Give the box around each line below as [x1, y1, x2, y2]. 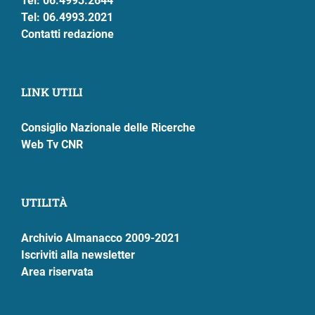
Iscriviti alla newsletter [21, 247, 135, 262]
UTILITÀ [21, 194, 67, 210]
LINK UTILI [21, 84, 83, 99]
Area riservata [21, 264, 94, 278]
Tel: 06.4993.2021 [21, 10, 113, 24]
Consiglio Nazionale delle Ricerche [21, 120, 195, 134]
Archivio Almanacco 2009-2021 [21, 231, 180, 245]
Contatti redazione [21, 27, 114, 41]
